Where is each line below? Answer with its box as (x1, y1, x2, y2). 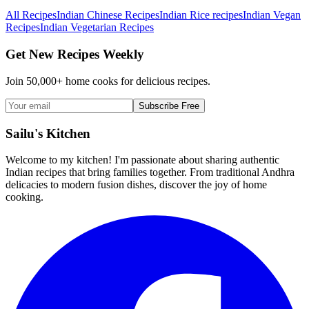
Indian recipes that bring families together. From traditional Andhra (6, 166, 295, 179)
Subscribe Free (139, 100, 199, 111)
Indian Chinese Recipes (57, 9, 159, 21)
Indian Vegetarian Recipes (40, 21, 154, 34)
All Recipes (6, 9, 57, 21)
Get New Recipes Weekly (6, 47, 144, 62)
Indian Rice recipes (159, 9, 243, 21)
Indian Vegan (243, 9, 301, 21)
